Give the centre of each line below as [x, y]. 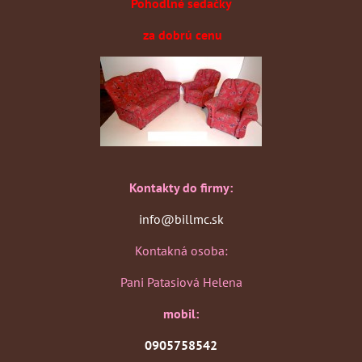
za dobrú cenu [181, 35]
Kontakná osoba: [181, 251]
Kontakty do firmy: [181, 188]
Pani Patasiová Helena [181, 282]
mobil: [181, 314]
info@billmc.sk [181, 219]
